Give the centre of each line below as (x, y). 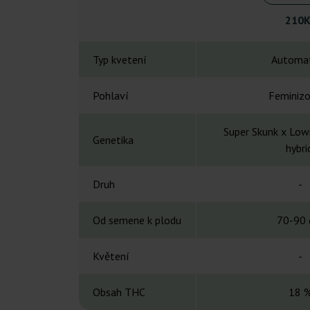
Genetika (113, 140)
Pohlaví (111, 96)
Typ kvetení (120, 60)
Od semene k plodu (137, 220)
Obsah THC (119, 292)
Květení (111, 256)
